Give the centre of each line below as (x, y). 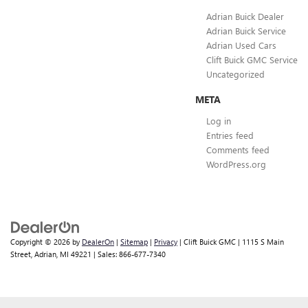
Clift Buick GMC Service (252, 60)
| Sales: (105, 254)
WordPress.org (236, 164)
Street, (21, 254)
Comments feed (238, 150)
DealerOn (98, 242)
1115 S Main (262, 242)
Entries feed (230, 135)
